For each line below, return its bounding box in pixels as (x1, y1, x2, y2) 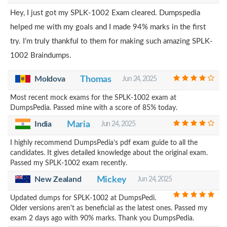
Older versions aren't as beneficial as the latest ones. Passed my (10, 204, 207, 212)
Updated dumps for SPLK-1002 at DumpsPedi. (10, 194, 156, 202)
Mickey (96, 175, 127, 184)
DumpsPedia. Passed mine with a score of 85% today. (10, 104, 177, 111)
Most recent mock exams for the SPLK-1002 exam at (10, 94, 176, 101)
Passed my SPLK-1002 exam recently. (10, 159, 127, 167)
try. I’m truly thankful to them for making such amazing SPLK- (10, 37, 213, 45)
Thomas (80, 74, 111, 84)
